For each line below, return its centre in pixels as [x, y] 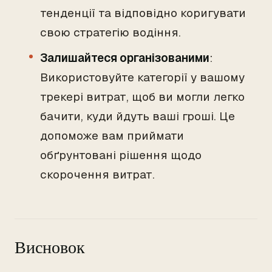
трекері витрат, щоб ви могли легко [142, 97]
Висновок [50, 247]
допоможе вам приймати [112, 136]
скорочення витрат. [97, 175]
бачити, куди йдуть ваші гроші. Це [138, 116]
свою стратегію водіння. [110, 32]
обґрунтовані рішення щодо [121, 155]
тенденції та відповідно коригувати [143, 13]
